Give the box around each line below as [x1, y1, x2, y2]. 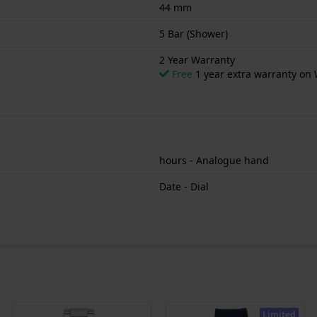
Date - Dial [159, 179, 209, 193]
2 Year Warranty [159, 52, 235, 67]
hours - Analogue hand [159, 153, 269, 167]
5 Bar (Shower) [159, 26, 228, 40]
